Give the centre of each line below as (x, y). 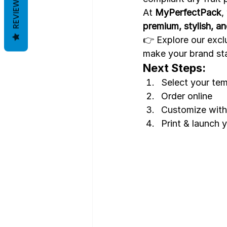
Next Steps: (174, 68)
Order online (187, 96)
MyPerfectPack (188, 12)
